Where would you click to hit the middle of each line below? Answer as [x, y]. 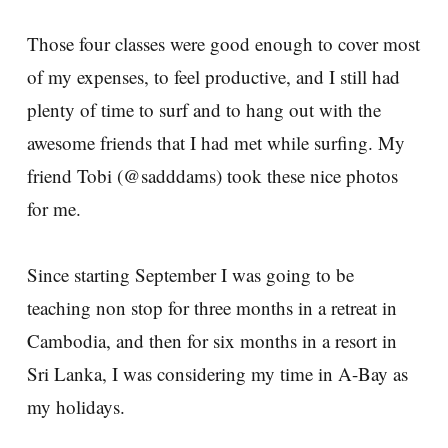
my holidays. [76, 406]
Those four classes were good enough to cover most [223, 43]
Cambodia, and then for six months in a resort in [212, 340]
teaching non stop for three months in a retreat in [212, 307]
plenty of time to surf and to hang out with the [204, 109]
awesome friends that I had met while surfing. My [216, 142]
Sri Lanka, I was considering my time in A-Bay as [217, 373]
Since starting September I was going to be [190, 274]
